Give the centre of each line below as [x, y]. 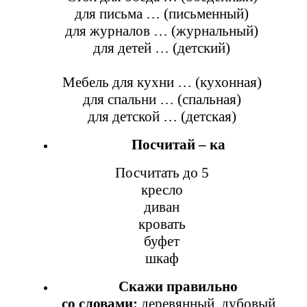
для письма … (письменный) [162, 13]
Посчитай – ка [178, 144]
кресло [162, 189]
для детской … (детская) [162, 116]
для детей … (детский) [162, 48]
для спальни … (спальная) [162, 99]
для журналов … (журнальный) [162, 30]
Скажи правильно [178, 286]
